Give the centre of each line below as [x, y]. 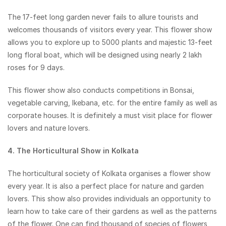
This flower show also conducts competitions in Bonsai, [101, 90]
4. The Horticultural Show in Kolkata [73, 151]
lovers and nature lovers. [49, 128]
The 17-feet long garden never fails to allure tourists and [103, 17]
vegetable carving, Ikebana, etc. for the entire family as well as [112, 103]
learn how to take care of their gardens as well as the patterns [112, 211]
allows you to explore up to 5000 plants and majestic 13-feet [110, 42]
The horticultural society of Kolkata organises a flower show [109, 174]
